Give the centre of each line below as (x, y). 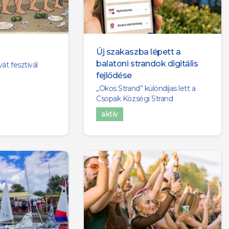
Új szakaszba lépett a (139, 52)
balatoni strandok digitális (147, 64)
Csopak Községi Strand (135, 99)
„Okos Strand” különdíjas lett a (146, 89)
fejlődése (114, 76)
